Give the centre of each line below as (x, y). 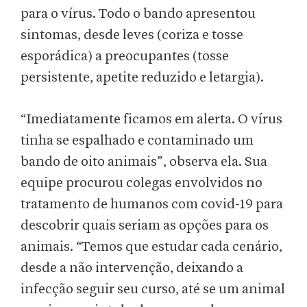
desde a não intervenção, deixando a (132, 268)
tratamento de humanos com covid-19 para (152, 205)
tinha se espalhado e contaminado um (137, 141)
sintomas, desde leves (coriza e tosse (132, 35)
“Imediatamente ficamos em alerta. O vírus (151, 120)
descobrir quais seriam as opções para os (145, 226)
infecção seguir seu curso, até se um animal (153, 290)
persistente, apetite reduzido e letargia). (142, 78)
